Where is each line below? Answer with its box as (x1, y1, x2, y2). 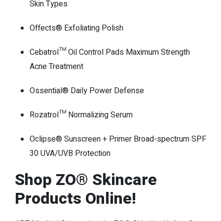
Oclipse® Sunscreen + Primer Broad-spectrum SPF (30, 133, 206, 146)
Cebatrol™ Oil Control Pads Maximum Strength (30, 46, 190, 59)
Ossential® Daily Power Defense (30, 85, 144, 97)
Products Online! (15, 187, 136, 211)
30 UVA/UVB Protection (30, 147, 110, 160)
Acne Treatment (30, 61, 83, 73)
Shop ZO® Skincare (15, 168, 157, 192)
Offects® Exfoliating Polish (30, 22, 123, 35)
